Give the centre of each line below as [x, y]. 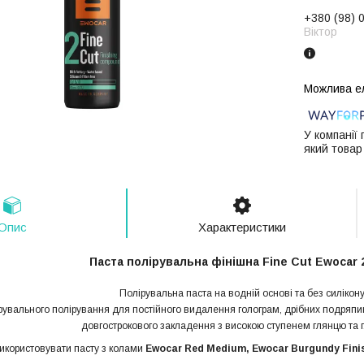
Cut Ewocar [325, 262]
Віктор [321, 31]
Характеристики [242, 227]
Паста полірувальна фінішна [175, 262]
